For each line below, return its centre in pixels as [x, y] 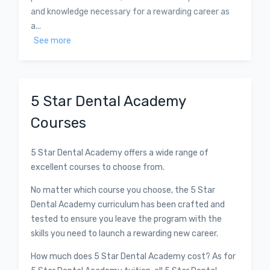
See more [53, 41]
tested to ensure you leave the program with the [127, 219]
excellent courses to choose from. [98, 167]
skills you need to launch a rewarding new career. [125, 234]
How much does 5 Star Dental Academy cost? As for [133, 256]
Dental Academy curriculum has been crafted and [128, 205]
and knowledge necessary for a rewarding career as [130, 12]
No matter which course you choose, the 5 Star [123, 190]
